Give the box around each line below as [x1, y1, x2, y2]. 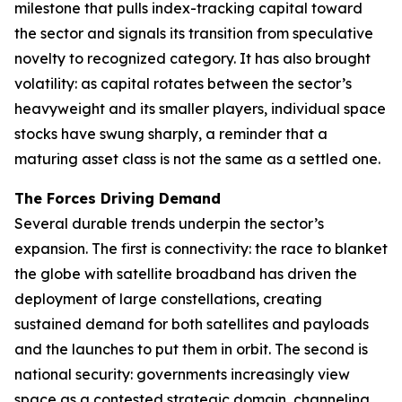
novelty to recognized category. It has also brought [14, 49, 371, 67]
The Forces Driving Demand [14, 189, 221, 207]
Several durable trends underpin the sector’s [14, 214, 324, 232]
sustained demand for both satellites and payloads [14, 315, 369, 333]
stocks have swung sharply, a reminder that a [14, 125, 328, 143]
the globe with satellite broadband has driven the [14, 265, 357, 283]
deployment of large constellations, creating [14, 290, 322, 308]
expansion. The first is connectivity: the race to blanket [14, 240, 388, 258]
